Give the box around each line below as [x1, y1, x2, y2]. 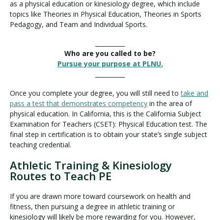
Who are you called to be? [64, 49, 156, 58]
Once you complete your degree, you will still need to [10, 88, 181, 98]
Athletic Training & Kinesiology [10, 157, 172, 172]
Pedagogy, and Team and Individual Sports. [10, 19, 147, 29]
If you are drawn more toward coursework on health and [10, 191, 191, 201]
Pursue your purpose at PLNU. [57, 59, 163, 69]
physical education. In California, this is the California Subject [10, 109, 201, 118]
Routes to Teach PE [10, 168, 114, 183]
